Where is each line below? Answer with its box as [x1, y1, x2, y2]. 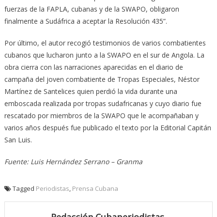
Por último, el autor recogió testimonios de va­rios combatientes [4, 38, 206, 48]
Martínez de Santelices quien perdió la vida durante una [4, 87, 177, 96]
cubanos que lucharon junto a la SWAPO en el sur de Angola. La [4, 50, 204, 60]
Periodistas [35, 184, 69, 193]
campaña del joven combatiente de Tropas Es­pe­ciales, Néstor [4, 75, 200, 84]
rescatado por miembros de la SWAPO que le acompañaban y [4, 111, 199, 121]
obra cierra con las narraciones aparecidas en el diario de [4, 62, 183, 72]
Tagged [12, 184, 36, 193]
